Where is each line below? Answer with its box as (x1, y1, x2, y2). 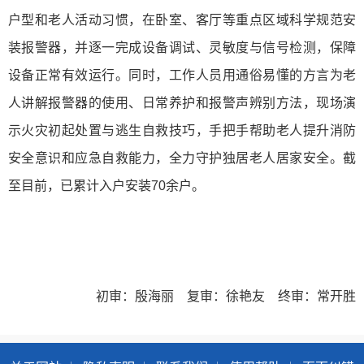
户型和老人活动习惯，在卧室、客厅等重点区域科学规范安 (8, 12, 356, 27)
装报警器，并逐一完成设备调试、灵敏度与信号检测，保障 (8, 40, 356, 54)
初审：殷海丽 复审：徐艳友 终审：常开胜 (96, 288, 356, 303)
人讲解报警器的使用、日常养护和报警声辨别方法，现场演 (8, 95, 356, 110)
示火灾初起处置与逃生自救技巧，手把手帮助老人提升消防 (8, 123, 356, 137)
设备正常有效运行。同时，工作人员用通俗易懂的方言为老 (8, 67, 356, 82)
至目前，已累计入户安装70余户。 (8, 178, 205, 193)
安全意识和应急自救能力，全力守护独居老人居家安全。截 (8, 150, 356, 165)
